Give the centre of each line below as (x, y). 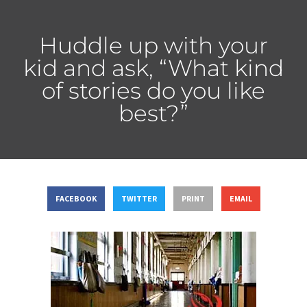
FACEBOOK (76, 199)
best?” (153, 113)
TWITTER (139, 199)
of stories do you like (153, 90)
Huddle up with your (153, 45)
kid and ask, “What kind (153, 67)
